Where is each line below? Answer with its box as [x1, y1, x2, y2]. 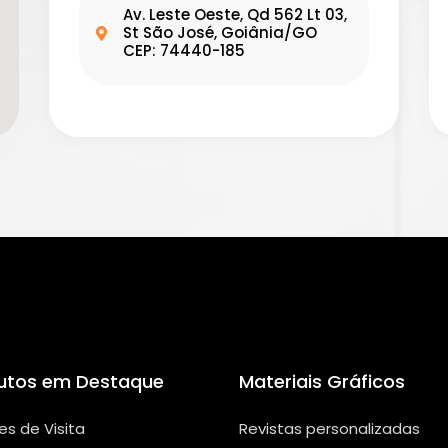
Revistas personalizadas [239, 418, 420, 440]
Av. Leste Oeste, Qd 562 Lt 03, [122, 4, 347, 26]
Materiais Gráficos [239, 369, 405, 395]
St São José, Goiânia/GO [122, 22, 317, 44]
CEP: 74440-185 [122, 40, 245, 62]
